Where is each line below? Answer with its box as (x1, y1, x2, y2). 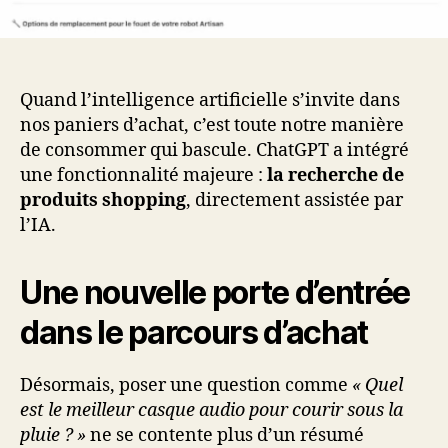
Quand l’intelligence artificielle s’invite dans (20, 89, 400, 113)
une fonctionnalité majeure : (20, 164, 267, 188)
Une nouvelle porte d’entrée (20, 273, 411, 313)
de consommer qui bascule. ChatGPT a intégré (20, 139, 409, 163)
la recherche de (267, 164, 404, 188)
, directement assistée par (186, 189, 403, 213)
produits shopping (20, 189, 186, 213)
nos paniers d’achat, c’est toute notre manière (20, 114, 404, 138)
